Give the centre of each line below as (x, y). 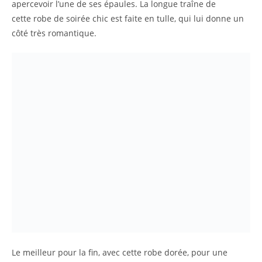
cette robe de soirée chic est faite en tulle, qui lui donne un (128, 18)
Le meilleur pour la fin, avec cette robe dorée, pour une (120, 253)
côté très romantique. (54, 33)
